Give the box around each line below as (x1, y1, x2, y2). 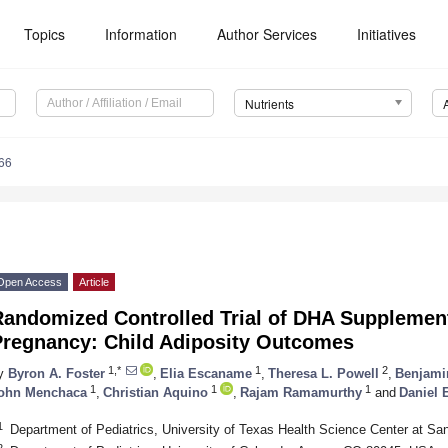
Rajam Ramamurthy (240, 384, 362, 400)
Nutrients (244, 95, 294, 113)
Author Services (217, 24, 318, 44)
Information (105, 24, 178, 44)
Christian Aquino (103, 384, 208, 400)
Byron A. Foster (8, 365, 105, 381)
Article (79, 276, 109, 289)
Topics (24, 24, 66, 44)
